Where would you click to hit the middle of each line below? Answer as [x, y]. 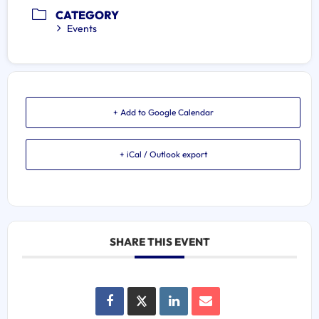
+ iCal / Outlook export [163, 154]
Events [82, 28]
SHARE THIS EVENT [159, 241]
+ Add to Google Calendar [163, 112]
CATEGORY [87, 15]
